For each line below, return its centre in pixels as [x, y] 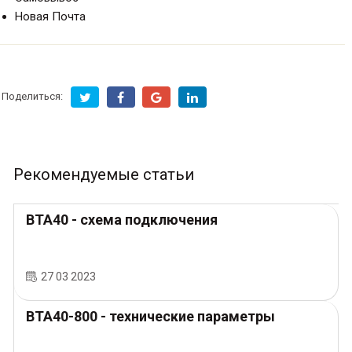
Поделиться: [32, 97]
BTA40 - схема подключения [122, 219]
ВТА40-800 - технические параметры [150, 316]
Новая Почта [50, 16]
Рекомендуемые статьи [104, 174]
